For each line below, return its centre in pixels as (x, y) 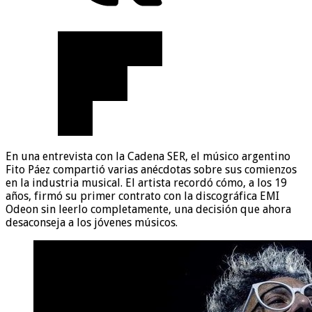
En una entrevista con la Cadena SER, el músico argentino (148, 156)
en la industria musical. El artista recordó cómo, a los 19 (146, 182)
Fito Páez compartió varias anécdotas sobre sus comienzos (151, 169)
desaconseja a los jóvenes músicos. (92, 222)
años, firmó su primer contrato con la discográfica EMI (142, 196)
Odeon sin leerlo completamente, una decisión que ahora (148, 209)
